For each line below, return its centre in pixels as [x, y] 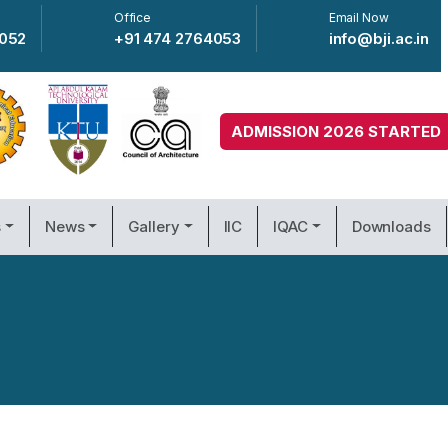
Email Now [358, 17]
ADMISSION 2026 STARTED [336, 132]
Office [132, 17]
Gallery [154, 226]
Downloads [391, 226]
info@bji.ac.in [379, 38]
